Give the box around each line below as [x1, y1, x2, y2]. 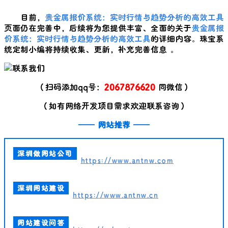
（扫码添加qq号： [37, 81, 104, 92]
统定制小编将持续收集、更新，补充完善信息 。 [4, 43, 178, 54]
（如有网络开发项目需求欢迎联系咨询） [41, 100, 187, 111]
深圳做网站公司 [17, 148, 73, 158]
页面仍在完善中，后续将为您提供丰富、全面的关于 [4, 22, 191, 33]
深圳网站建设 [17, 183, 65, 193]
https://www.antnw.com [80, 155, 174, 165]
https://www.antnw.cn [73, 189, 158, 199]
